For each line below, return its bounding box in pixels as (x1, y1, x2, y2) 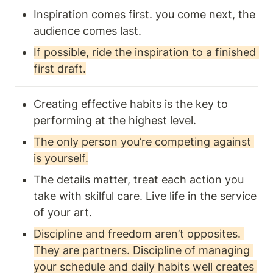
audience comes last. (34, 24, 144, 38)
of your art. (34, 206, 95, 219)
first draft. (34, 62, 86, 76)
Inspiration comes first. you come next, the (34, 8, 255, 21)
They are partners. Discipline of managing (34, 244, 250, 257)
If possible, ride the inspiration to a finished (34, 46, 256, 59)
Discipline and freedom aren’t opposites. (34, 227, 241, 241)
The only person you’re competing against (34, 135, 251, 149)
